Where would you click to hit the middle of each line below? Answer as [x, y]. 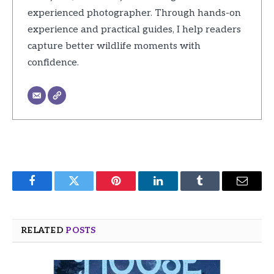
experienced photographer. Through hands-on [134, 13]
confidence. [53, 63]
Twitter [89, 190]
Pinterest [135, 190]
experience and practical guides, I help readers [134, 30]
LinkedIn [177, 190]
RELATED [43, 230]
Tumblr [215, 190]
